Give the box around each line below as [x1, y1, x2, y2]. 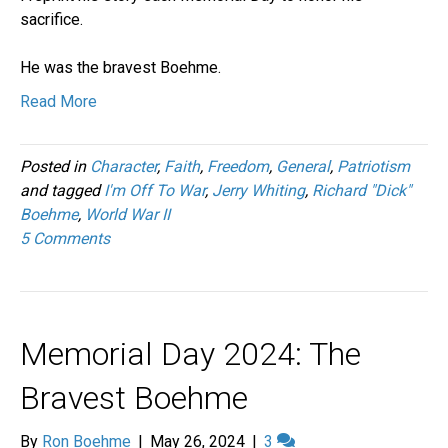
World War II [85, 204, 170, 224]
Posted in [20, 156, 90, 176]
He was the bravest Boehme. [20, 57, 221, 77]
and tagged [20, 180, 104, 200]
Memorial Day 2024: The [20, 334, 361, 373]
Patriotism [337, 156, 410, 176]
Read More [20, 91, 97, 111]
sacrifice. [20, 9, 83, 29]
